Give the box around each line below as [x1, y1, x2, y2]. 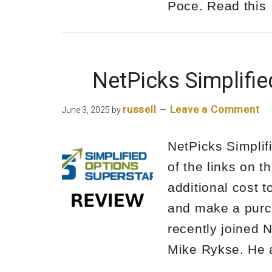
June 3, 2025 [62, 105, 110, 115]
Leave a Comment [169, 103, 260, 115]
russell [123, 103, 157, 115]
